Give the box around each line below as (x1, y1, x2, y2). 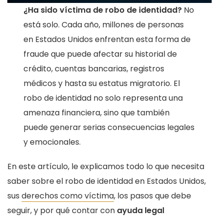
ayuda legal (117, 204, 164, 216)
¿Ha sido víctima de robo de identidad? (23, 4, 182, 16)
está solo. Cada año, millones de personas (23, 19, 184, 30)
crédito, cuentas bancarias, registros (23, 63, 165, 74)
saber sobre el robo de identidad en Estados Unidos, (7, 175, 206, 187)
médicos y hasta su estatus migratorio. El (23, 77, 180, 89)
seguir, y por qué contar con (7, 204, 117, 216)
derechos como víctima (22, 190, 114, 201)
